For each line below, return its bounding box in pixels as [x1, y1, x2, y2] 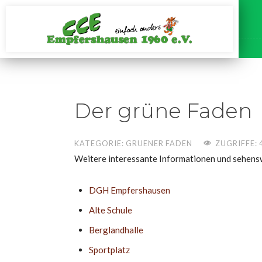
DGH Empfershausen [89, 185, 170, 195]
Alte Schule [89, 205, 132, 215]
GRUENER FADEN [126, 139, 192, 148]
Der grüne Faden [74, 98, 252, 123]
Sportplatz [89, 244, 130, 255]
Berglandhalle [89, 225, 143, 235]
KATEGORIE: [74, 139, 126, 148]
